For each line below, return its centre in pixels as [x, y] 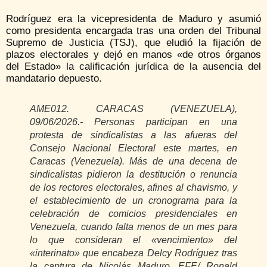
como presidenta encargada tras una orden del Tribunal [133, 31]
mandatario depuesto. [54, 79]
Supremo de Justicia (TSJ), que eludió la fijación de [133, 43]
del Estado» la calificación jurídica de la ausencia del [133, 67]
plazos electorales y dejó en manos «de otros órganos [133, 55]
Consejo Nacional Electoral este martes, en [133, 148]
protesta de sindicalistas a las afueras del [133, 135]
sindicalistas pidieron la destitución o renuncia [133, 175]
